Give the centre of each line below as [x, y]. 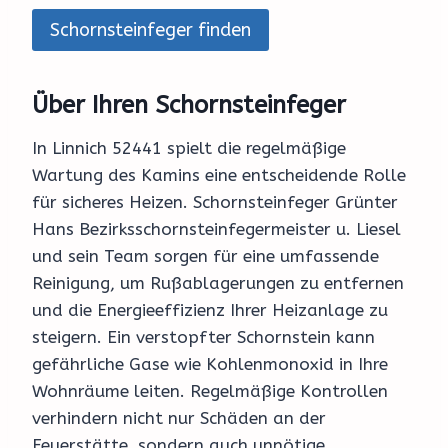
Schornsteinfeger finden [150, 30]
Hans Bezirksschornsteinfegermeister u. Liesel [216, 229]
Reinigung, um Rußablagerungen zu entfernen [218, 283]
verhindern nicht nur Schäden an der [179, 418]
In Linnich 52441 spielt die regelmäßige [189, 148]
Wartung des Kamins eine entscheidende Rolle [219, 175]
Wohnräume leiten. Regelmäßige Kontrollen [210, 391]
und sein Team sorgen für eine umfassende [205, 256]
